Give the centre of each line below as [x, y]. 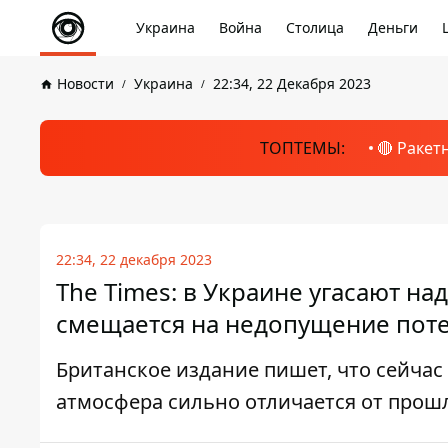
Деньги [393, 27]
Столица [315, 27]
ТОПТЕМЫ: [302, 148]
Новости [85, 83]
